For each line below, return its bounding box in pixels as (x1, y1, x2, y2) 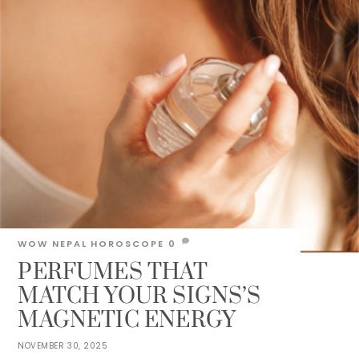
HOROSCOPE (91, 237, 164, 251)
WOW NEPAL (18, 237, 87, 251)
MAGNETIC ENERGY (18, 306, 236, 334)
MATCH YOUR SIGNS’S (18, 282, 261, 310)
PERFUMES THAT (18, 258, 208, 286)
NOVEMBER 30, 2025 (18, 340, 108, 353)
